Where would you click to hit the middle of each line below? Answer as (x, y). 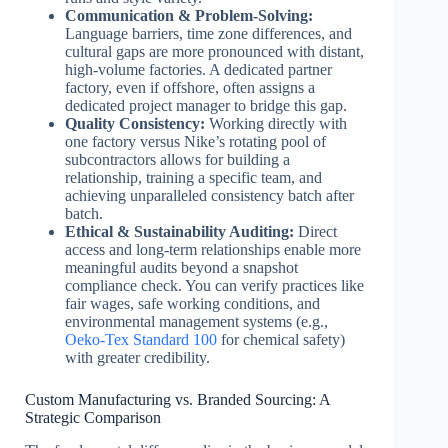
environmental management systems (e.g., (196, 322)
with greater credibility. (137, 358)
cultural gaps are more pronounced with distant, (214, 52)
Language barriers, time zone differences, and (208, 34)
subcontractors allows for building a (177, 160)
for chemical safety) (281, 340)
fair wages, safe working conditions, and (192, 304)
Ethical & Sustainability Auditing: (179, 232)
